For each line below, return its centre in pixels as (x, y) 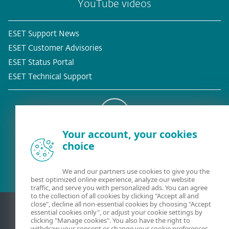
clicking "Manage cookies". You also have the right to (110, 220)
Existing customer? (114, 143)
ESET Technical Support (50, 77)
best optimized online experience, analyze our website (113, 179)
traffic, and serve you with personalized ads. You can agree (119, 188)
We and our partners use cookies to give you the (136, 171)
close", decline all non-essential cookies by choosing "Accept (121, 204)
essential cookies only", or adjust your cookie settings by (117, 212)
